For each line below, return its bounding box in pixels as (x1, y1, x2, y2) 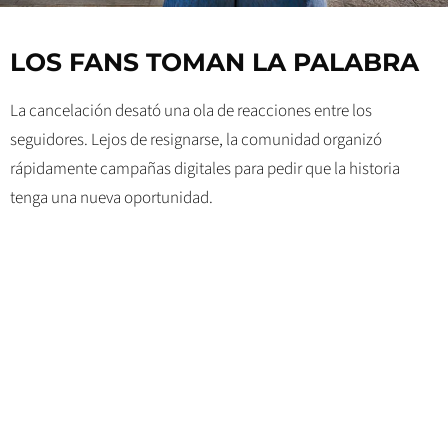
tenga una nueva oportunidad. (10, 186, 213, 211)
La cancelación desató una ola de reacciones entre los (10, 99, 372, 124)
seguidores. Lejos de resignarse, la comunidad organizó (10, 128, 382, 153)
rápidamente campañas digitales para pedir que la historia (10, 157, 400, 182)
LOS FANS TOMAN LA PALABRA (10, 47, 419, 78)
